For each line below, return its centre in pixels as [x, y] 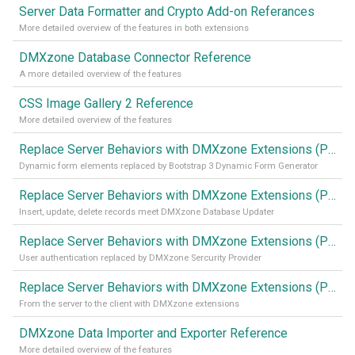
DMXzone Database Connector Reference [135, 57]
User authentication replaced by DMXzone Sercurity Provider [140, 258]
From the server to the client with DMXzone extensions [129, 304]
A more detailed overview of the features [100, 74]
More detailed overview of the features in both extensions [134, 28]
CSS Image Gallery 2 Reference [106, 103]
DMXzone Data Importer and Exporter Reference [153, 333]
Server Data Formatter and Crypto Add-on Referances [167, 11]
